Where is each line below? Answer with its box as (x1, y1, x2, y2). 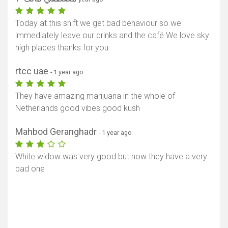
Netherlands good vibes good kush (15, 103, 140, 113)
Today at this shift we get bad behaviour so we (15, 18, 181, 28)
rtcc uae (15, 66, 50, 77)
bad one (15, 164, 45, 174)
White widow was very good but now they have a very (15, 152, 207, 162)
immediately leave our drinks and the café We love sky (15, 31, 209, 41)
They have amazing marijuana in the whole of (15, 91, 175, 101)
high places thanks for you (15, 43, 108, 53)
